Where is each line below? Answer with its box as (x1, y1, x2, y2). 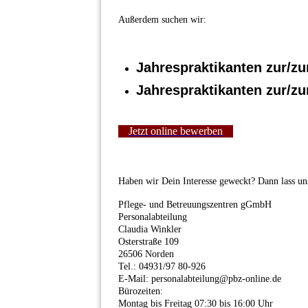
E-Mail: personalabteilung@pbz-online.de (118, 273, 281, 284)
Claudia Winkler (118, 223, 181, 234)
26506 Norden (118, 248, 174, 259)
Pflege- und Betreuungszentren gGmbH (118, 199, 272, 210)
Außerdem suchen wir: (118, 14, 209, 25)
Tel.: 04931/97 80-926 (118, 261, 206, 272)
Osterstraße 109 (118, 236, 179, 247)
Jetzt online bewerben (129, 124, 223, 137)
